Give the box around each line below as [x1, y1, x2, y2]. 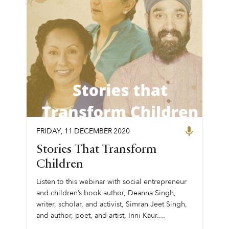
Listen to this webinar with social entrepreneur [36, 176, 187, 187]
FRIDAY [36, 126, 61, 136]
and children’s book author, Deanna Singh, [36, 188, 176, 198]
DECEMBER [74, 126, 112, 136]
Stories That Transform [36, 143, 157, 156]
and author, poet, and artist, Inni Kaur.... [36, 210, 165, 220]
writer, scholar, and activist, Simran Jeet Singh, [36, 199, 187, 209]
